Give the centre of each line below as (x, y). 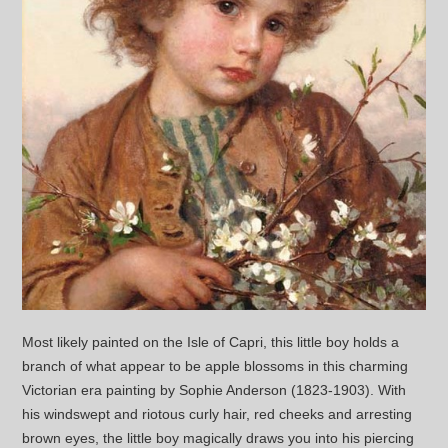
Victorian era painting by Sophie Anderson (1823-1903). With (214, 389)
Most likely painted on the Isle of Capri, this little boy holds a (211, 341)
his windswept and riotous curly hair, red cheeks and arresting (217, 413)
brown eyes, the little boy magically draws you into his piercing (218, 437)
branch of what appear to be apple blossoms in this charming (215, 365)
